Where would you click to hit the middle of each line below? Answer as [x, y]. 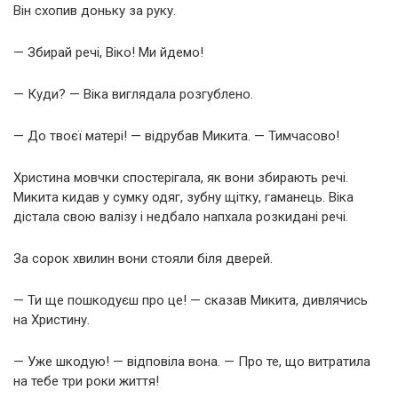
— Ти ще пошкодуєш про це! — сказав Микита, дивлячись [191, 300]
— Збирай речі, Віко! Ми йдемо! [108, 52]
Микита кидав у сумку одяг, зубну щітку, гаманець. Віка [183, 197]
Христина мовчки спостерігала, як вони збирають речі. [181, 177]
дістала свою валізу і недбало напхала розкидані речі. [181, 216]
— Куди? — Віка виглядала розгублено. [133, 94]
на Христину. [52, 319]
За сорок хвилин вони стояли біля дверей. [143, 258]
